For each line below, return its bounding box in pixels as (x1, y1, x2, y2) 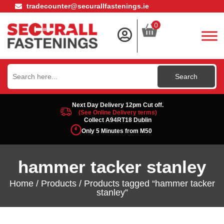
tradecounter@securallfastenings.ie (26, 2, 149, 10)
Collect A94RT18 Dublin (84, 116, 152, 123)
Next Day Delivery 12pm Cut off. (72, 101, 164, 108)
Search (7, 62, 33, 72)
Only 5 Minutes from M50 (81, 127, 152, 135)
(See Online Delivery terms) (78, 109, 157, 116)
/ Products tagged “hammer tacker (76, 178, 215, 188)
